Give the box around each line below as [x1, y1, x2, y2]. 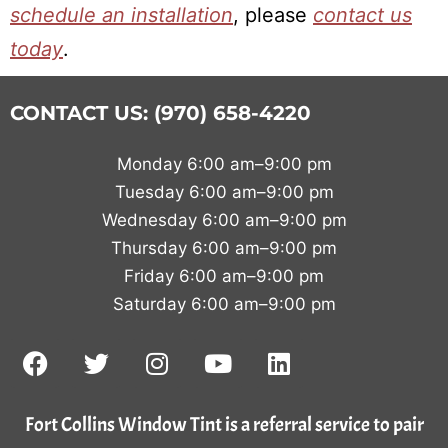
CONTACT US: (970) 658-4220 [10, 101, 311, 125]
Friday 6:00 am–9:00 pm [124, 266, 324, 286]
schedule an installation [10, 3, 233, 27]
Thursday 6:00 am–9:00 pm [111, 238, 337, 258]
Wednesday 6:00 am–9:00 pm [101, 210, 347, 230]
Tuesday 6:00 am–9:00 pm [114, 182, 334, 202]
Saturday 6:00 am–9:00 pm [112, 294, 336, 314]
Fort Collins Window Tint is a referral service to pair [24, 412, 424, 437]
